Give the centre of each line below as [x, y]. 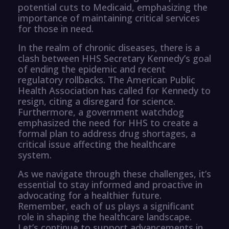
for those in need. [56, 28]
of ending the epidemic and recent [92, 69]
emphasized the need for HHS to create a [108, 122]
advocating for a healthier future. [90, 195]
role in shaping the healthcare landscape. [105, 216]
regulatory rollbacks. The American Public [107, 79]
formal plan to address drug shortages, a [107, 133]
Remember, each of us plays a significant [106, 206]
